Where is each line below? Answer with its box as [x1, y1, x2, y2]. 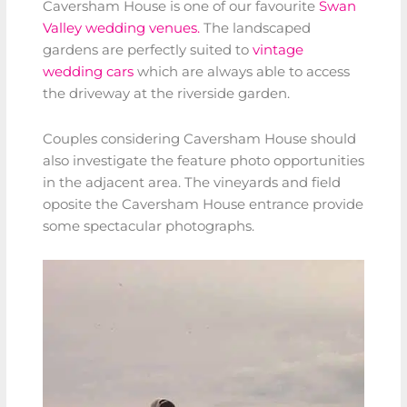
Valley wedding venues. [43, 20, 200, 37]
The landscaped [200, 20, 311, 37]
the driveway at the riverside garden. [43, 85, 290, 103]
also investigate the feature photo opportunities [43, 152, 364, 169]
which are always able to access [134, 64, 350, 81]
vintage [253, 42, 303, 59]
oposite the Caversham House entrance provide [43, 195, 363, 213]
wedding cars [43, 64, 134, 81]
